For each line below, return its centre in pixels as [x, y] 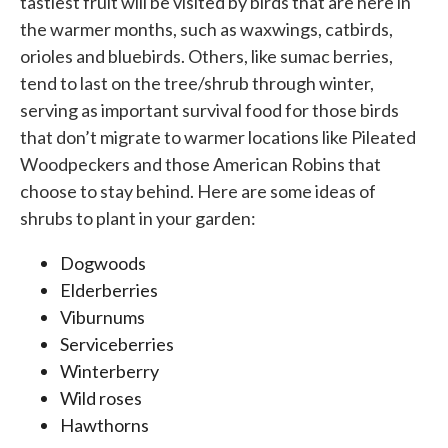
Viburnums [102, 317]
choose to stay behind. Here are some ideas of [198, 191]
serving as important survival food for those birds [209, 110]
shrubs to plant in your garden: [138, 218]
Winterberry [109, 371]
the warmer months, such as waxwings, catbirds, [206, 29]
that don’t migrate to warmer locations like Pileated [218, 137]
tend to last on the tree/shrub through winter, [197, 83]
